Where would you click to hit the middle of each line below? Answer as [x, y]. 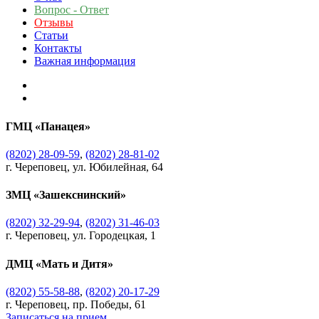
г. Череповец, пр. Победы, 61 [76, 304]
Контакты [58, 48]
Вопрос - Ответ [72, 10]
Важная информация [85, 61]
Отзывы [54, 23]
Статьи [51, 36]
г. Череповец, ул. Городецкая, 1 [81, 236]
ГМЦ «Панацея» [48, 126]
